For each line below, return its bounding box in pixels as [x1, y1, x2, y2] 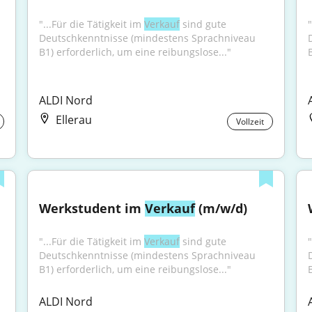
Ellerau [56, 112, 93, 127]
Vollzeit [235, 116, 264, 127]
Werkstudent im [39, 200, 146, 217]
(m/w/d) [195, 200, 248, 217]
